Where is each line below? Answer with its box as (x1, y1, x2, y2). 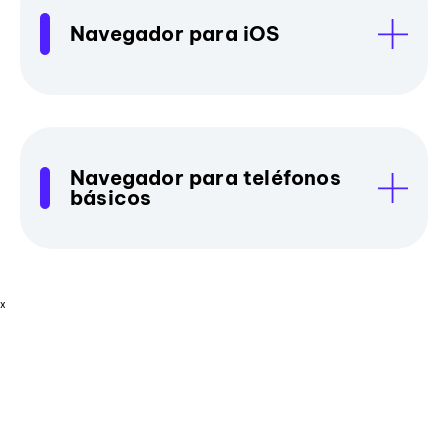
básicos (70, 184, 152, 210)
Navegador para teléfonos (70, 164, 341, 190)
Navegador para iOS (70, 20, 280, 46)
